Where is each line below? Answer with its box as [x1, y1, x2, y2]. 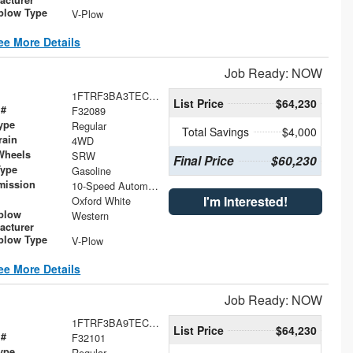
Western [71, 207, 109, 223]
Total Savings [182, 123, 250, 139]
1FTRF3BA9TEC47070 [148, 314, 159, 330]
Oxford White [71, 192, 131, 208]
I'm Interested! [203, 191, 288, 210]
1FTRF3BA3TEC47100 [148, 87, 159, 103]
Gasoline [71, 162, 111, 178]
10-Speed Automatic [147, 177, 158, 193]
